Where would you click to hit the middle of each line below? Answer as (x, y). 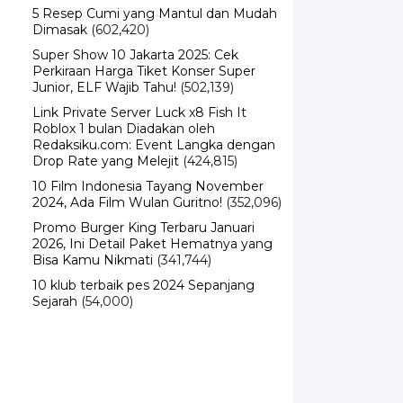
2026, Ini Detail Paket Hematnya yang (152, 217)
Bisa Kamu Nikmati (93, 233)
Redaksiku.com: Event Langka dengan (154, 118)
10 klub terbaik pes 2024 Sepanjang (143, 259)
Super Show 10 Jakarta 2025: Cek (135, 28)
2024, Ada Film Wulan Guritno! (127, 176)
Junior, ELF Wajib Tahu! (104, 61)
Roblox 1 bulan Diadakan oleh (124, 102)
